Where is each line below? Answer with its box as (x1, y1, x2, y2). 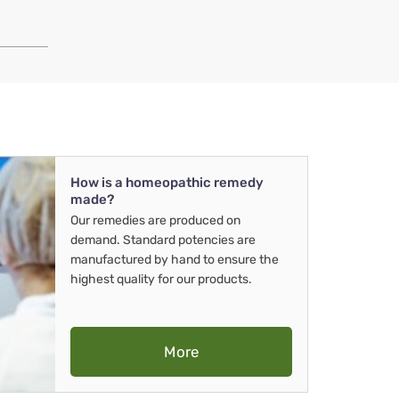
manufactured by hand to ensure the (70, 252, 279, 268)
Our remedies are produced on (70, 213, 240, 229)
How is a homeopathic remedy (70, 175, 264, 191)
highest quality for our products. (70, 272, 255, 288)
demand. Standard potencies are (70, 232, 256, 248)
